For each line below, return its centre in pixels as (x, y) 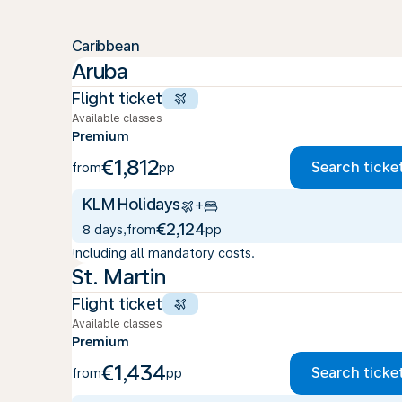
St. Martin (119, 277)
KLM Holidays (131, 204)
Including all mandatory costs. (163, 253)
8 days (103, 230)
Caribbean (105, 46)
